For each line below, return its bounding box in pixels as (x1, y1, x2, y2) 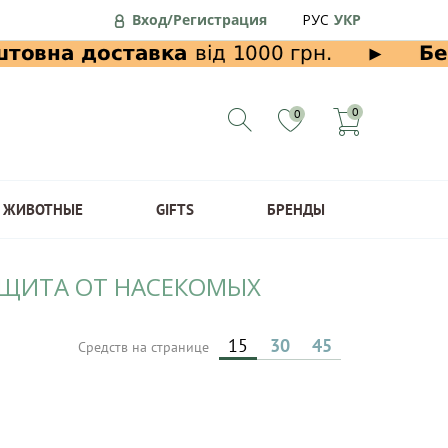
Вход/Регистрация (132, 9, 267, 29)
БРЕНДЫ (266, 200, 325, 219)
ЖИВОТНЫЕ (2, 200, 83, 219)
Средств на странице (78, 338, 213, 356)
